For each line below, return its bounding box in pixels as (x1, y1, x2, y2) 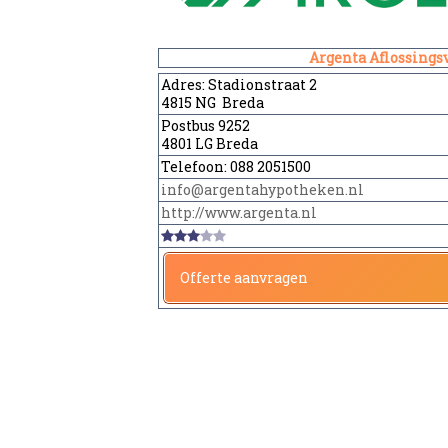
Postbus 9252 (160, 115, 250, 135)
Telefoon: (160, 156, 230, 176)
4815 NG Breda (160, 92, 264, 112)
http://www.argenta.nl (160, 202, 317, 222)
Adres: (160, 74, 208, 94)
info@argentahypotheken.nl (160, 179, 364, 199)
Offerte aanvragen (179, 267, 308, 287)
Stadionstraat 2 (207, 74, 317, 94)
